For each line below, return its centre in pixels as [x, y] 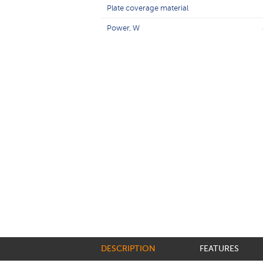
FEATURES [219, 249]
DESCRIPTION [128, 249]
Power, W [123, 28]
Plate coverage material [148, 8]
